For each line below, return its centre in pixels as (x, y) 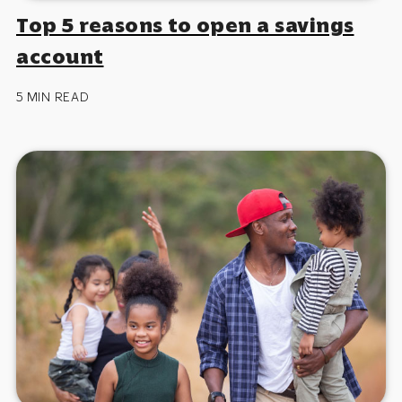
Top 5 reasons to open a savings (185, 26)
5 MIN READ (53, 97)
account (60, 57)
